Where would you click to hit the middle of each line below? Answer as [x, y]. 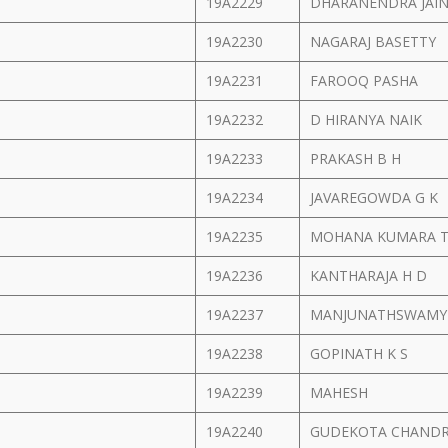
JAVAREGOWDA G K [376, 197]
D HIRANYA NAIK [368, 119]
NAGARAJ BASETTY [375, 41]
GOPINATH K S [361, 353]
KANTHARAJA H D [370, 275]
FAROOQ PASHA [366, 80]
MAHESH [341, 392]
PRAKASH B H [357, 158]
